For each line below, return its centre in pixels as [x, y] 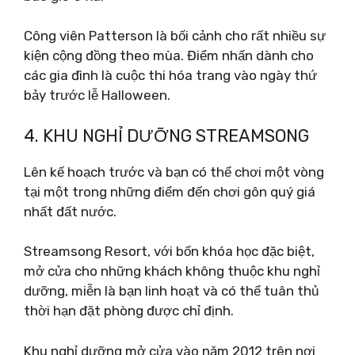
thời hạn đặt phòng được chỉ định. [129, 311]
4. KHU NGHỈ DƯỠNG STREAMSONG [166, 136]
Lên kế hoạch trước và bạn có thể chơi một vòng [174, 172]
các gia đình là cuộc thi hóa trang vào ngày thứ [170, 75]
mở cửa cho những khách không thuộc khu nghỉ [172, 271]
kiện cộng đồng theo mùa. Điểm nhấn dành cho [169, 55]
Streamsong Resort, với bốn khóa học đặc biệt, [169, 251]
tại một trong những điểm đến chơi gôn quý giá [170, 191]
